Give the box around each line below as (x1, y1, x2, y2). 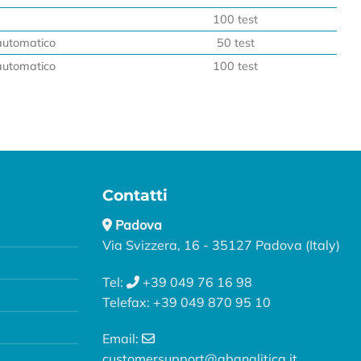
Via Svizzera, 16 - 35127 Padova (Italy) (102, 236, 340, 253)
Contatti (102, 185, 168, 205)
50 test (216, 35, 255, 51)
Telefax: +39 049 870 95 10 (102, 293, 271, 310)
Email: (102, 330, 142, 347)
